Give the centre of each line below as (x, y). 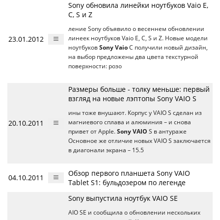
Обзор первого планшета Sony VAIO (129, 173)
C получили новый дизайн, (168, 48)
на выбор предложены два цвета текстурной (133, 57)
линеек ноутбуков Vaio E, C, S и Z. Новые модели (138, 38)
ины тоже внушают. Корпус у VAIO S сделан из (135, 113)
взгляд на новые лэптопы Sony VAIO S (132, 99)
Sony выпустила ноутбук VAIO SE (123, 198)
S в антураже (167, 132)
